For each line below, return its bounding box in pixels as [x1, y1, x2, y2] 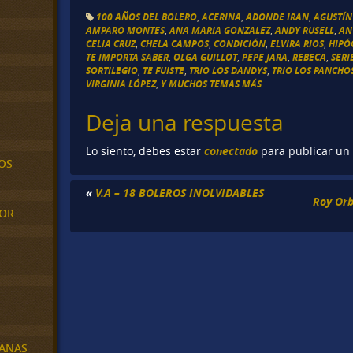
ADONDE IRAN [246, 9, 310, 24]
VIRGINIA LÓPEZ [86, 76, 157, 91]
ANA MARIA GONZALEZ [169, 23, 271, 37]
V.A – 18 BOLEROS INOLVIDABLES [95, 185, 265, 201]
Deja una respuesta [86, 107, 284, 137]
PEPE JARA [242, 50, 288, 64]
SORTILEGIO [86, 63, 139, 77]
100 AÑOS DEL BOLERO [96, 9, 198, 24]
